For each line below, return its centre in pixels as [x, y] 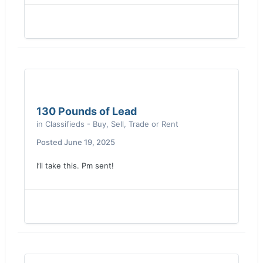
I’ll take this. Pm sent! [75, 166]
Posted [50, 142]
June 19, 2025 [90, 142]
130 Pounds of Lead [87, 111]
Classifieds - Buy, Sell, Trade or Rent [112, 124]
